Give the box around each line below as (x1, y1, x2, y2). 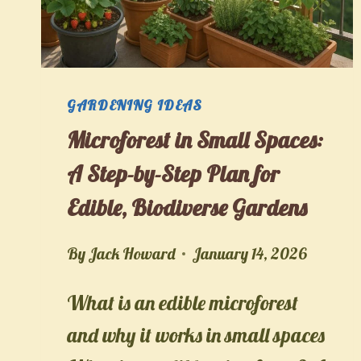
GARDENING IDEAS (67, 95, 203, 114)
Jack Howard (88, 243, 176, 263)
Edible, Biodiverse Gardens (67, 193, 307, 222)
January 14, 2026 (192, 243, 307, 263)
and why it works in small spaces (67, 322, 325, 347)
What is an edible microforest (67, 289, 298, 315)
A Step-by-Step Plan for (67, 159, 280, 188)
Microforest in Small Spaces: (67, 125, 323, 154)
